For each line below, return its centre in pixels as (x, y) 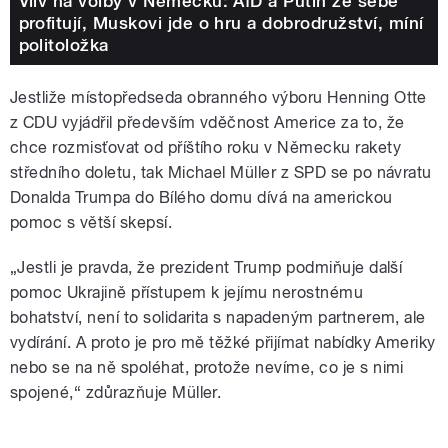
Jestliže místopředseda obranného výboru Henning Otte (218, 97)
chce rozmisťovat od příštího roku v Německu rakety (206, 147)
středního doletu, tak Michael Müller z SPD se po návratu (221, 172)
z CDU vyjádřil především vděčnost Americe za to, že (207, 122)
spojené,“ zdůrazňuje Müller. (116, 392)
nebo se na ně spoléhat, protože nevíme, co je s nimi (207, 367)
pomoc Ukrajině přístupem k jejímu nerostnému (187, 292)
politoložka (63, 45)
